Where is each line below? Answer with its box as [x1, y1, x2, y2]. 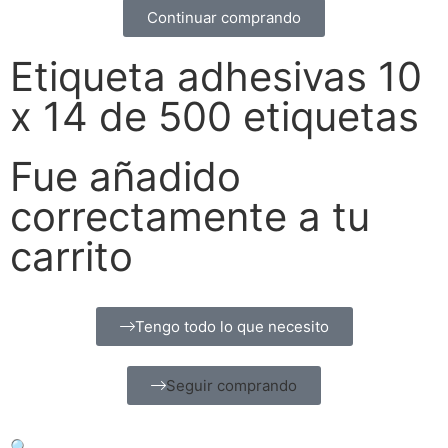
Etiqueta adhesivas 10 [10, 52, 422, 102]
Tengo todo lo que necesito [134, 317, 329, 337]
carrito [10, 232, 133, 282]
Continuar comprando [147, 8, 301, 28]
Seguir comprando [166, 376, 297, 396]
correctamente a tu [10, 192, 370, 242]
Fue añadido [10, 152, 241, 202]
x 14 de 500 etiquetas [10, 92, 419, 142]
